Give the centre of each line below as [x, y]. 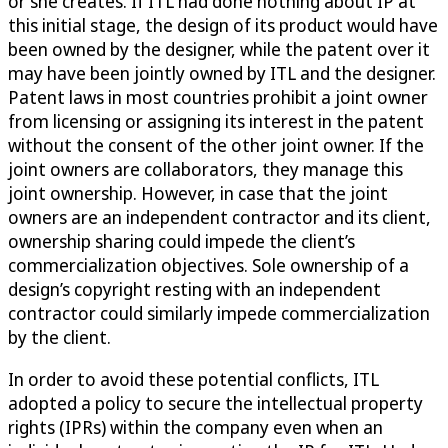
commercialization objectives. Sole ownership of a [208, 264]
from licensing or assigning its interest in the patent [216, 120]
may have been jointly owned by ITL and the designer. [222, 72]
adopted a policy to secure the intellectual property [215, 402]
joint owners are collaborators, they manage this [205, 168]
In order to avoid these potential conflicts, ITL [193, 378]
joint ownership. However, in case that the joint [198, 192]
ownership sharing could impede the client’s [181, 240]
